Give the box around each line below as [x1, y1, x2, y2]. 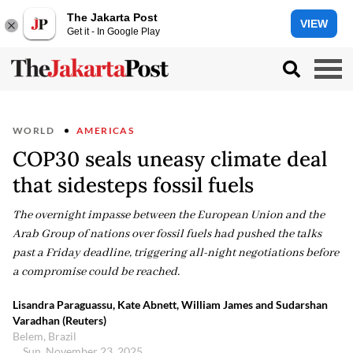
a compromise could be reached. [13, 265, 180, 279]
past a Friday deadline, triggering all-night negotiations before [13, 246, 339, 260]
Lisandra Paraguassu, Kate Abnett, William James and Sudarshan [13, 298, 328, 311]
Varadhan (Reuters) [13, 314, 106, 327]
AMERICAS [76, 124, 135, 136]
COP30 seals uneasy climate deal [13, 146, 327, 172]
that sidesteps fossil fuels [13, 172, 254, 198]
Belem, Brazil [13, 329, 76, 343]
